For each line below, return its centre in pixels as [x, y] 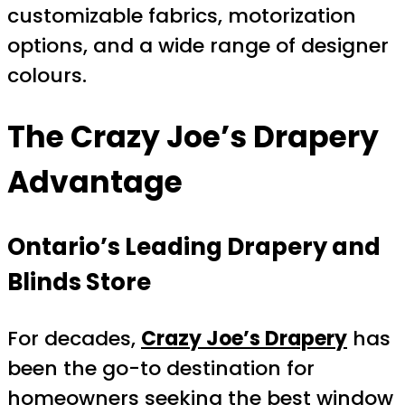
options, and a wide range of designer [198, 45]
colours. [47, 75]
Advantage [95, 183]
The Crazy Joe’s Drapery [193, 137]
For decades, [74, 339]
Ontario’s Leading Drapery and [194, 247]
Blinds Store [79, 283]
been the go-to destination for [161, 369]
